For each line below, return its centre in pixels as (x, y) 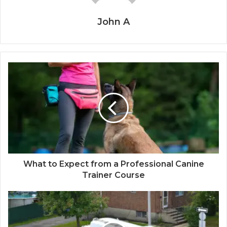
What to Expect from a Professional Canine (113, 164)
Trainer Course (113, 175)
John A (113, 22)
